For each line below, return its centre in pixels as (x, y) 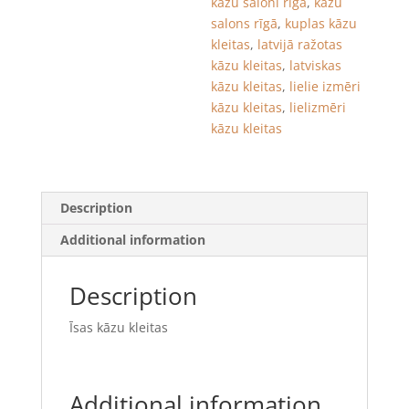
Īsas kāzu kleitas (118, 327)
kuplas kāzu (321, 23)
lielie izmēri (325, 86)
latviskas (316, 65)
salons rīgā (245, 23)
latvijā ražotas (300, 44)
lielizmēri (318, 107)
